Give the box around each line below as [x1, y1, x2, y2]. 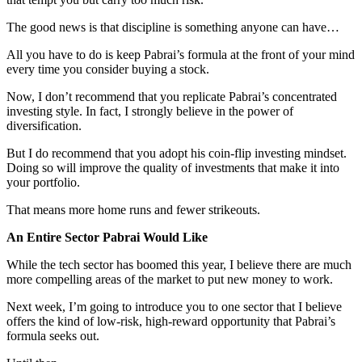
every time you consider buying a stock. [6, 61, 209, 76]
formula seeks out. [6, 328, 99, 343]
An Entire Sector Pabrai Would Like [6, 229, 208, 244]
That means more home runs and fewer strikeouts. [6, 202, 260, 217]
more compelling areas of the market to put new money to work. [6, 271, 333, 286]
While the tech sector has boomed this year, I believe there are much [6, 257, 351, 271]
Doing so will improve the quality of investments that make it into [6, 160, 339, 175]
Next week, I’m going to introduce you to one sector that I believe [6, 299, 342, 314]
